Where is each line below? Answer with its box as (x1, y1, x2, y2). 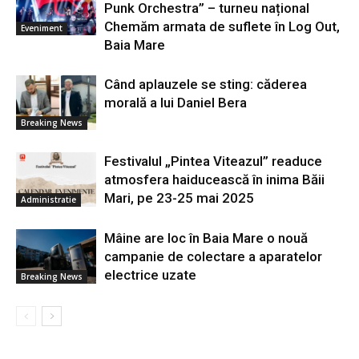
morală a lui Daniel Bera (104, 94, 247, 111)
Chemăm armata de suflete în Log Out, (104, 18, 340, 34)
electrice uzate (104, 266, 196, 283)
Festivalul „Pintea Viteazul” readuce (104, 152, 322, 169)
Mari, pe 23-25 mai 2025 (104, 189, 254, 206)
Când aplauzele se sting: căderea (104, 75, 307, 92)
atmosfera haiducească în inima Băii (104, 171, 325, 188)
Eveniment (21, 22, 63, 34)
